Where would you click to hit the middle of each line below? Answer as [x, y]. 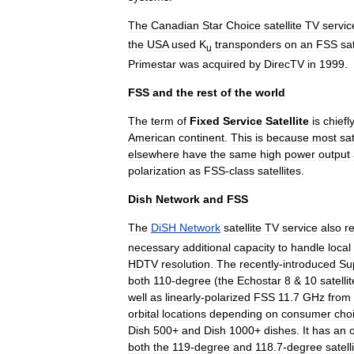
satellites [279, 171]
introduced [309, 264]
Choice [243, 25]
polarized [228, 297]
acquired [224, 64]
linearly [183, 297]
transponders [248, 45]
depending [236, 313]
